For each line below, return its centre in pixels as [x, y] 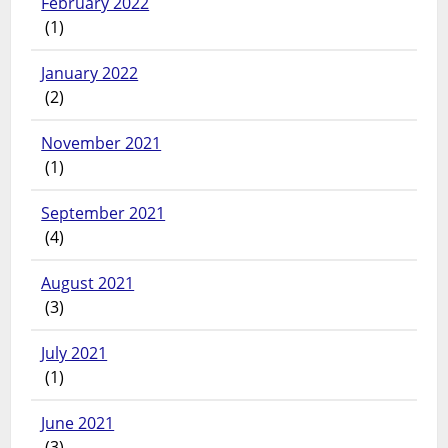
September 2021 [103, 212]
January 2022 [90, 72]
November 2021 [101, 142]
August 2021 [88, 282]
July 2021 [74, 352]
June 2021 [78, 422]
